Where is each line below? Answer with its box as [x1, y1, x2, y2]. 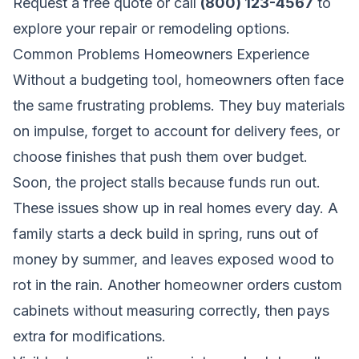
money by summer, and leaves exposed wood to [13, 250, 334, 268]
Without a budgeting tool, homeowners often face [13, 71, 344, 88]
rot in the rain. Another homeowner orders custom [13, 276, 342, 293]
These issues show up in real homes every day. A [13, 199, 338, 216]
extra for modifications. [13, 327, 166, 345]
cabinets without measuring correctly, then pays [13, 301, 329, 319]
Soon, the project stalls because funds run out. [13, 173, 321, 191]
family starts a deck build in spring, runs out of [13, 224, 319, 242]
